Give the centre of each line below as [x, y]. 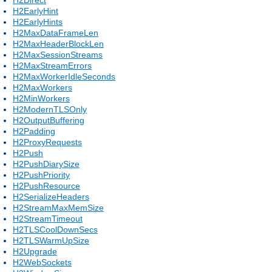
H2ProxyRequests [47, 142]
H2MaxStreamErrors [52, 65]
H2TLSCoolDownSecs [55, 229]
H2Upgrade [35, 251]
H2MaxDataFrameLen [56, 32]
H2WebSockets [42, 262]
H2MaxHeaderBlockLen [58, 43]
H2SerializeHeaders [51, 196]
